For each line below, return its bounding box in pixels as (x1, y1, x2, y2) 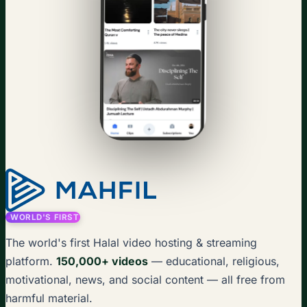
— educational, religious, (148, 254, 280, 268)
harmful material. (5, 291, 93, 305)
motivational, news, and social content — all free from (5, 272, 285, 286)
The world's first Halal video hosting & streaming (5, 235, 257, 249)
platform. (5, 254, 56, 268)
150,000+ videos (56, 254, 148, 268)
